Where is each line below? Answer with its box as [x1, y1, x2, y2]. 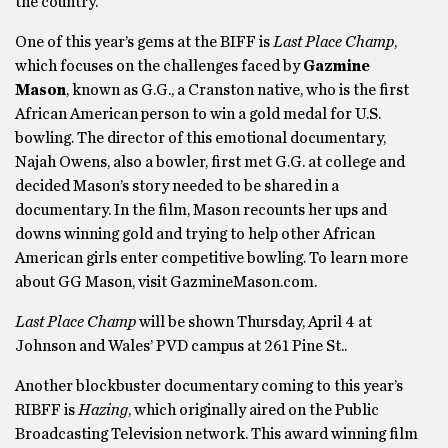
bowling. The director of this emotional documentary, [15, 130, 386, 146]
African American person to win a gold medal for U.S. [15, 106, 381, 122]
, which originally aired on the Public [128, 402, 379, 418]
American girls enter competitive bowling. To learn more [15, 250, 408, 266]
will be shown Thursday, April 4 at [136, 314, 372, 330]
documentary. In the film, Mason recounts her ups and [15, 202, 387, 218]
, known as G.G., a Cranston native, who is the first [66, 82, 409, 98]
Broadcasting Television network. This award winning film [15, 426, 418, 442]
